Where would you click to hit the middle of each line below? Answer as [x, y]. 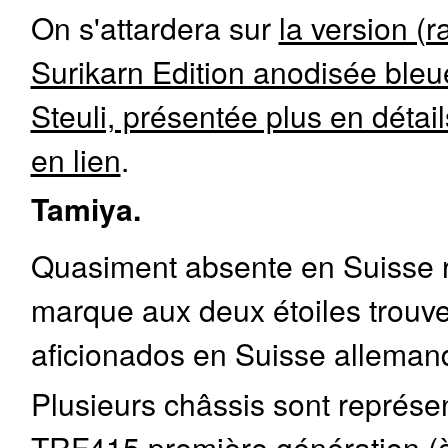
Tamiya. [85, 208]
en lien [75, 158]
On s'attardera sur [154, 26]
